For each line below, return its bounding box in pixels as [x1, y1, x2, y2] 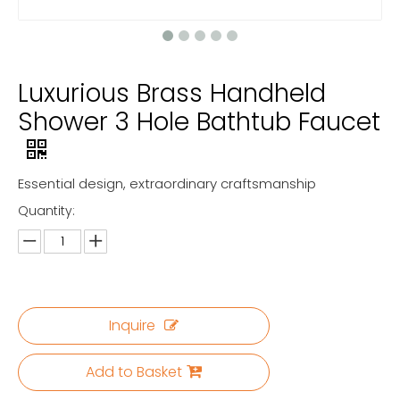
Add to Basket [86, 362, 182, 382]
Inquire [109, 315, 155, 336]
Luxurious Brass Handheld [18, 76, 326, 111]
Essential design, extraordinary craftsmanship [18, 174, 316, 193]
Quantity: [18, 202, 75, 220]
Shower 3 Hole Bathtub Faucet [18, 104, 380, 139]
